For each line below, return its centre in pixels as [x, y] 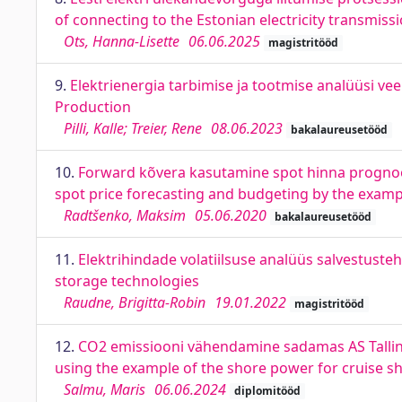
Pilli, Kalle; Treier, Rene [133, 128]
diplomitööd [267, 391]
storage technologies [127, 281]
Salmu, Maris [105, 389]
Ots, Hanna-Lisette [122, 41]
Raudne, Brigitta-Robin [135, 302]
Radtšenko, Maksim [125, 215]
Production [93, 107]
